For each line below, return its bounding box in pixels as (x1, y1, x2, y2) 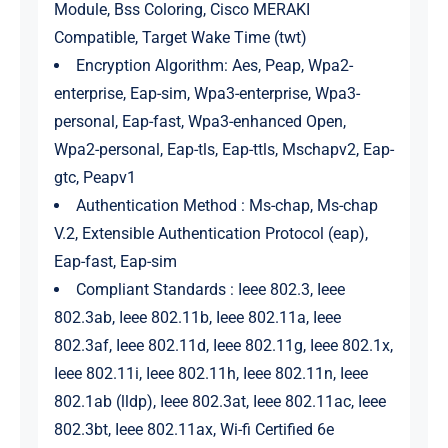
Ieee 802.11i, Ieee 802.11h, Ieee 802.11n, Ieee (53, 364, 368, 384)
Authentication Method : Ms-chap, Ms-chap (75, 196, 378, 216)
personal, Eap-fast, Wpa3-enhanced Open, (53, 112, 346, 132)
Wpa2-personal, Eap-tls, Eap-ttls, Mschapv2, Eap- (53, 140, 394, 160)
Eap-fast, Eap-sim (53, 252, 177, 272)
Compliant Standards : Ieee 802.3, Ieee (75, 280, 345, 300)
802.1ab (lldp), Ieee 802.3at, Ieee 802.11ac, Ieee (53, 392, 386, 412)
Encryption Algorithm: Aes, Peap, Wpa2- (75, 56, 353, 76)
